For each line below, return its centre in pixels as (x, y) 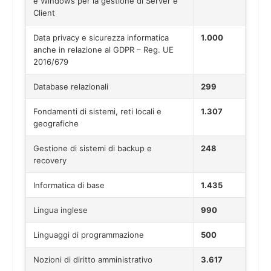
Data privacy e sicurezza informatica (101, 37)
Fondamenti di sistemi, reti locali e (97, 111)
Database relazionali (71, 86)
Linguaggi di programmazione (89, 234)
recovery (50, 160)
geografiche (56, 123)
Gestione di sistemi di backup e (93, 148)
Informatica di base (69, 185)
